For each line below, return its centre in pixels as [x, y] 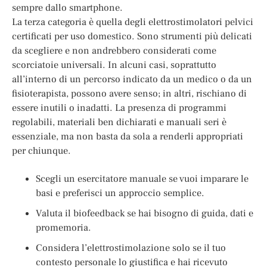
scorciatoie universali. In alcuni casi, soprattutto [114, 64]
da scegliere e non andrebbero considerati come [114, 50]
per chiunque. [41, 150]
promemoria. [63, 227]
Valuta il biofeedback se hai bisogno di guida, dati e [145, 213]
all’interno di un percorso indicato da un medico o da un [132, 79]
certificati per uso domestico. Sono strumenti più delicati [132, 36]
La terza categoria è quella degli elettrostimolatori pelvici [133, 21]
